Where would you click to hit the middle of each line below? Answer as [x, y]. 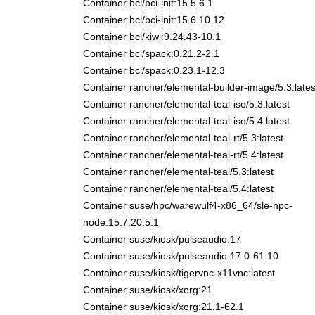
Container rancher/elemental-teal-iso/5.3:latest [187, 104]
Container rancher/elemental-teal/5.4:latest [179, 188]
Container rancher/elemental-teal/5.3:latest [179, 172]
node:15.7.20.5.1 [121, 222]
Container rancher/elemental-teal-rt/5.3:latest [184, 138]
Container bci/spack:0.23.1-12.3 [154, 70]
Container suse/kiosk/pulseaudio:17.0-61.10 [181, 256]
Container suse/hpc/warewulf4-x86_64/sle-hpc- [188, 205]
